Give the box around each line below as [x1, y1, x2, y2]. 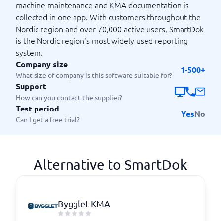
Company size [16, 59, 68, 69]
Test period [16, 103, 59, 113]
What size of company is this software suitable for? [16, 71, 172, 79]
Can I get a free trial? [16, 115, 80, 124]
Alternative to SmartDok [34, 156, 187, 173]
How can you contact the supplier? [16, 93, 122, 102]
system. [16, 47, 43, 58]
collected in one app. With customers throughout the [16, 11, 201, 22]
